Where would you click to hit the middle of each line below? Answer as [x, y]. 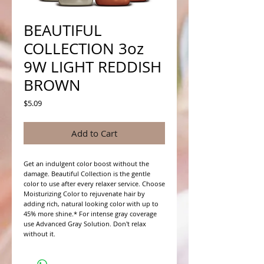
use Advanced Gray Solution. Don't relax [85, 224]
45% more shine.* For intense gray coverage [90, 214]
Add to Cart [94, 133]
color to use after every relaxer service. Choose [94, 184]
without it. [39, 234]
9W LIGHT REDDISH [93, 67]
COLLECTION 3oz [84, 49]
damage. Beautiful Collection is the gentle [87, 174]
